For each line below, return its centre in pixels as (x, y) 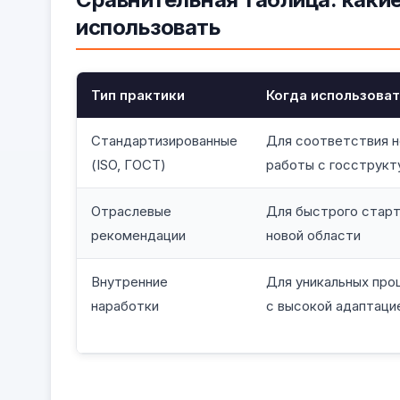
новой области (313, 235)
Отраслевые (131, 211)
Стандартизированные (164, 140)
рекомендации (138, 235)
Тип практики (138, 95)
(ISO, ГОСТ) (129, 164)
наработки (125, 305)
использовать (149, 27)
